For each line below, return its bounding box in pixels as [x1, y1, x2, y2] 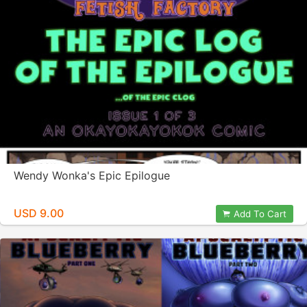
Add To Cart [234, 208, 286, 219]
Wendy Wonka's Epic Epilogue [14, 169, 170, 182]
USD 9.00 [14, 206, 64, 220]
